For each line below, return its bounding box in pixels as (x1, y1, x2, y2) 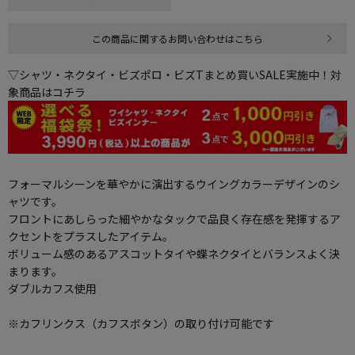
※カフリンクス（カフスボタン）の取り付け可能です (8, 315, 274, 331)
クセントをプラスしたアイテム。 (8, 227, 174, 244)
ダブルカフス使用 (8, 280, 97, 296)
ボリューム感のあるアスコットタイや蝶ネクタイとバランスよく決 (8, 245, 340, 261)
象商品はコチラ (8, 84, 86, 101)
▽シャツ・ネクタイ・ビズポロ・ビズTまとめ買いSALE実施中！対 (8, 67, 342, 83)
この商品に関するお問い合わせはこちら (92, 32, 263, 46)
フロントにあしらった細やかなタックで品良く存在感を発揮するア (8, 210, 341, 227)
